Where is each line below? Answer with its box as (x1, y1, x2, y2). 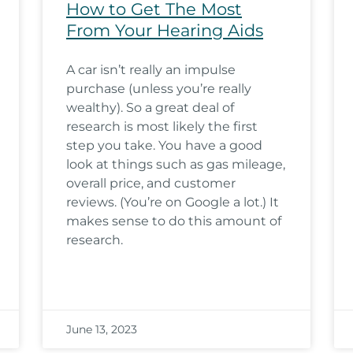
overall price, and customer (66, 176, 236, 191)
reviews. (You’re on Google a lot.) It (66, 195, 279, 210)
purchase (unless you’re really (66, 81, 251, 96)
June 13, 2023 (66, 322, 137, 336)
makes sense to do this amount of (66, 214, 281, 229)
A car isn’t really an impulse (66, 62, 236, 77)
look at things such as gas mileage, (66, 157, 285, 172)
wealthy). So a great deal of (66, 100, 234, 115)
